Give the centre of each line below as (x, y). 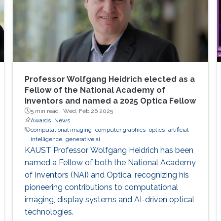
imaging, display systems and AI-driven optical (109, 199)
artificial (178, 129)
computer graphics (120, 129)
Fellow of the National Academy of (95, 90)
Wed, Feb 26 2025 (88, 111)
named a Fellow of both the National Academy (110, 162)
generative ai (83, 139)
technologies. (49, 212)
